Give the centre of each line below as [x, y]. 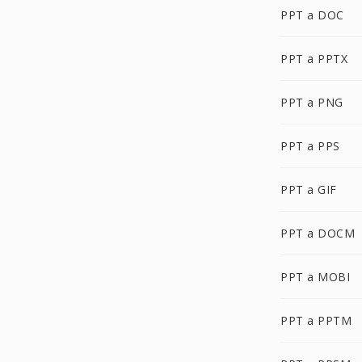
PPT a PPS [310, 146]
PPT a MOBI [315, 277]
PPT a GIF [309, 189]
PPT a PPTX [314, 59]
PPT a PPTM [316, 320]
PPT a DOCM [318, 233]
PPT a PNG [312, 102]
